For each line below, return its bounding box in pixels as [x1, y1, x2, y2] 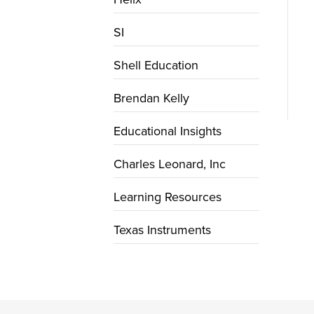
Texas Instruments [114, 222, 211, 238]
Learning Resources [114, 189, 221, 205]
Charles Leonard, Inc [114, 156, 226, 172]
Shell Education [114, 57, 198, 73]
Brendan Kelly [114, 90, 189, 106]
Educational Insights [114, 123, 221, 139]
